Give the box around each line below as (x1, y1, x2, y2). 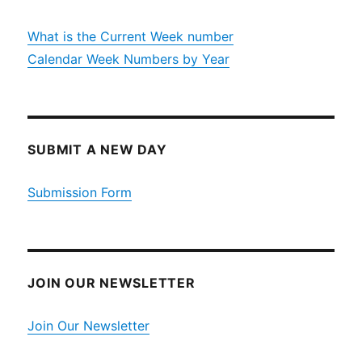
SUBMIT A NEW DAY (27, 141, 167, 158)
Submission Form (27, 184, 133, 201)
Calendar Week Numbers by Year (27, 51, 230, 68)
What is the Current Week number (27, 28, 234, 45)
